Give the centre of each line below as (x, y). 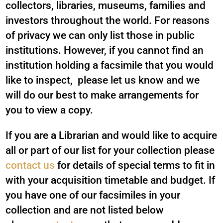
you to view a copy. (50, 110)
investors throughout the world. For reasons (108, 20)
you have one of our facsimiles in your (93, 195)
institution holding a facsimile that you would (110, 65)
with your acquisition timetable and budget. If (111, 180)
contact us (30, 165)
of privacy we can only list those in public (100, 35)
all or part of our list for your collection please (110, 150)
